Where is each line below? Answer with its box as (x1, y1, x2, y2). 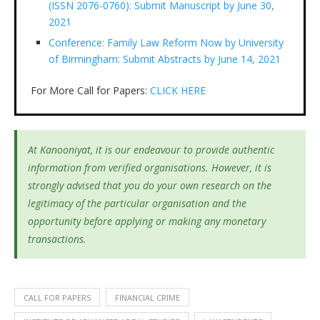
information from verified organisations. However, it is (28, 160, 271, 174)
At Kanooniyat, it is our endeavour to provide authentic (28, 142, 274, 156)
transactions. (28, 231, 86, 246)
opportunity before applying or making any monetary (28, 214, 266, 228)
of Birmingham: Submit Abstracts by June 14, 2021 (49, 51, 281, 66)
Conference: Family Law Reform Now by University (49, 35, 284, 49)
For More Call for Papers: (31, 83, 150, 97)
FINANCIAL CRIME (115, 291, 180, 303)
